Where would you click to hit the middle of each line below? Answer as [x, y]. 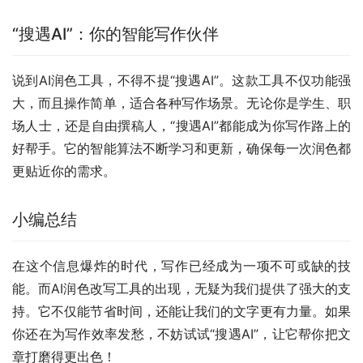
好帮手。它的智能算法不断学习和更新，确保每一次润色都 [181, 148]
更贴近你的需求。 [64, 171]
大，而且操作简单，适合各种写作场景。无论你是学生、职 [181, 102]
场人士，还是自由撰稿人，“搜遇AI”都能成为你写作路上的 [181, 125]
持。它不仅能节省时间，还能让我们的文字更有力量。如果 [181, 311]
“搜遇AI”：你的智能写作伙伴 [115, 34]
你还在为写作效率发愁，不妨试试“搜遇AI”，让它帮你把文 [181, 333]
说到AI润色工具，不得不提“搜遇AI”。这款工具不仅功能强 [181, 80]
